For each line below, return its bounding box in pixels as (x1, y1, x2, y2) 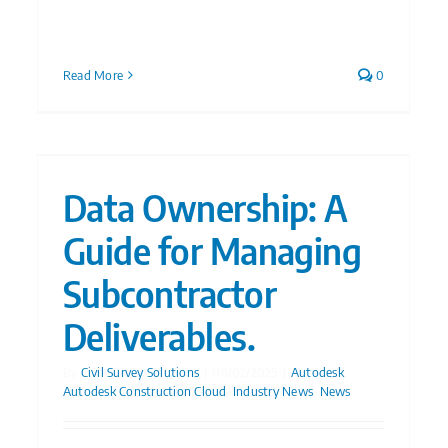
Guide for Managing (63, 228, 362, 273)
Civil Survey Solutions (80, 364, 200, 380)
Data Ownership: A (63, 185, 348, 230)
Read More (63, 67, 124, 83)
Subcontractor (63, 271, 276, 316)
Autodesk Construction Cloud (63, 383, 227, 399)
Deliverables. (63, 314, 255, 359)
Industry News (232, 383, 314, 399)
